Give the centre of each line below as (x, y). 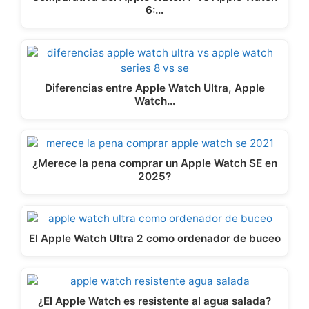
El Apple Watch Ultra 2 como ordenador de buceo (154, 239)
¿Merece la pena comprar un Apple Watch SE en (154, 163)
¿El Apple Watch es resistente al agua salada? (154, 301)
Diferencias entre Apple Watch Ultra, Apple (154, 88)
